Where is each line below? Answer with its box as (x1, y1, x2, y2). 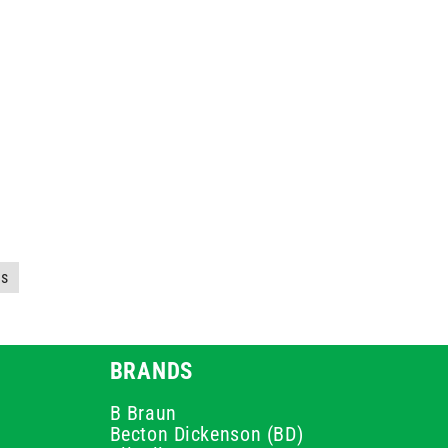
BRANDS (109, 357, 194, 385)
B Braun (109, 401, 177, 425)
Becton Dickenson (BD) (109, 422, 304, 446)
